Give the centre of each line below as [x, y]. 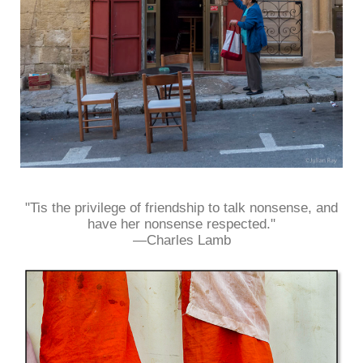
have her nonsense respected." [181, 224]
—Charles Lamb [181, 240]
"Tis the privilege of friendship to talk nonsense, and [181, 207]
